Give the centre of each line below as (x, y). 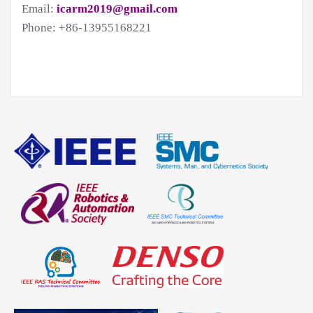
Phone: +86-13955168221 (87, 28)
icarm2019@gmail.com (116, 9)
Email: (38, 9)
